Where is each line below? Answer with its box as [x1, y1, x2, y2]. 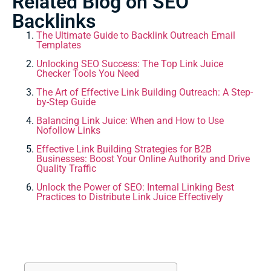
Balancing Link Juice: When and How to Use [36, 115, 224, 127]
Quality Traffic [36, 163, 96, 175]
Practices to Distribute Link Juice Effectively [36, 191, 223, 203]
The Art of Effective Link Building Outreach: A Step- [36, 87, 253, 99]
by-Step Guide [36, 96, 96, 108]
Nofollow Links [36, 125, 100, 137]
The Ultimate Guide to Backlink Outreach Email [36, 30, 235, 42]
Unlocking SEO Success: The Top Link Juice [36, 58, 223, 70]
